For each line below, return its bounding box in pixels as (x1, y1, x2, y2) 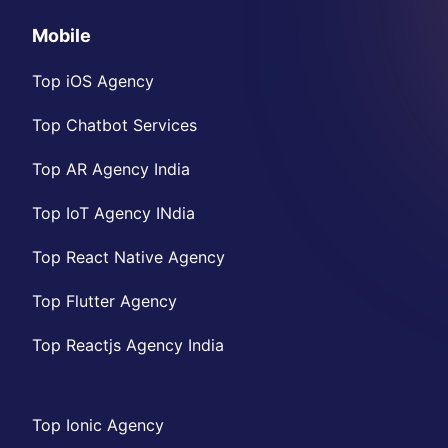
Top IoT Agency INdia (32, 203, 195, 224)
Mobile (32, 25, 91, 47)
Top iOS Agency (32, 71, 154, 92)
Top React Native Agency (32, 247, 225, 268)
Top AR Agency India (32, 159, 190, 180)
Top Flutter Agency (32, 291, 177, 312)
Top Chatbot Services (32, 115, 197, 136)
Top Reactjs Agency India (32, 335, 224, 356)
